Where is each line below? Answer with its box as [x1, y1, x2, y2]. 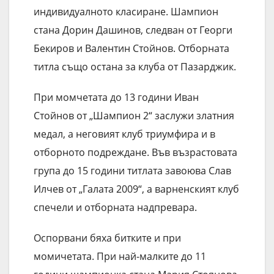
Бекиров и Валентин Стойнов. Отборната [34, 42, 229, 56]
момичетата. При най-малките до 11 [34, 250, 206, 264]
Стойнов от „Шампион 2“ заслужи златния [34, 109, 234, 123]
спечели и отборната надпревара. [34, 201, 197, 215]
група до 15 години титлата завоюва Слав [34, 164, 231, 178]
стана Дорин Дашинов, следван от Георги [34, 23, 232, 37]
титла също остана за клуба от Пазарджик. [34, 60, 236, 74]
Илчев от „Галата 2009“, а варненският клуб [34, 182, 239, 196]
